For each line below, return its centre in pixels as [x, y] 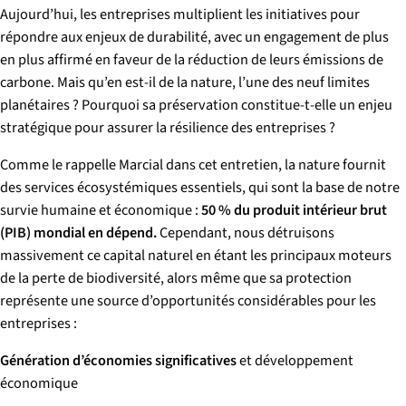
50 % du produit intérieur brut [294, 211]
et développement [295, 361]
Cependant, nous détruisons [246, 233]
